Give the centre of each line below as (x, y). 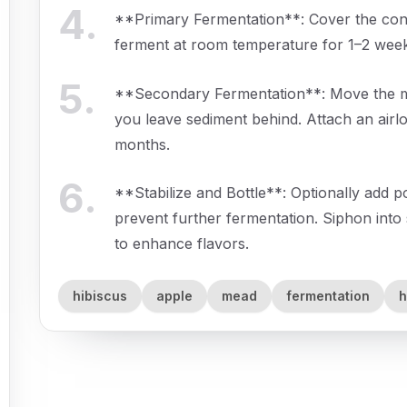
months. (143, 144)
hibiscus (99, 295)
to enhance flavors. (182, 244)
